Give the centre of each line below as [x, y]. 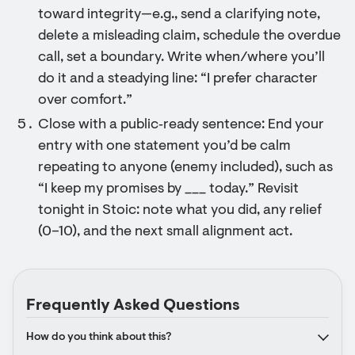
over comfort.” [85, 101]
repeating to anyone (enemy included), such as [185, 168]
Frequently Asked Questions [133, 306]
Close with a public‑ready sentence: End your [181, 125]
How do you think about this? [99, 338]
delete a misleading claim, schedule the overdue [189, 36]
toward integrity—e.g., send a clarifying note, [179, 15]
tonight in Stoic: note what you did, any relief [180, 211]
